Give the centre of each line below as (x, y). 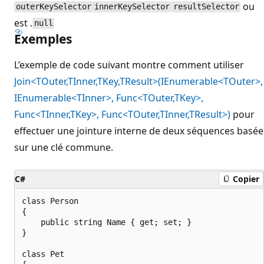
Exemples (43, 39)
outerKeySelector (53, 7)
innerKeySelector (132, 7)
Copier (246, 179)
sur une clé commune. (64, 147)
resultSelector (206, 7)
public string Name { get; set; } (107, 222)
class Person (50, 201)
